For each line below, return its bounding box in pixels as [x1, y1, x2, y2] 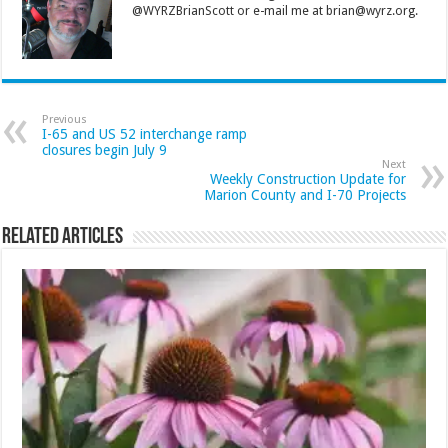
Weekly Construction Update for [209, 170, 406, 187]
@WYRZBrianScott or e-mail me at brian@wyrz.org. [132, 3, 419, 18]
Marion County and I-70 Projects [203, 186, 406, 203]
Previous [42, 112, 88, 126]
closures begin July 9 [42, 141, 168, 158]
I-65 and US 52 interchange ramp [42, 125, 248, 142]
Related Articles [2, 225, 124, 249]
